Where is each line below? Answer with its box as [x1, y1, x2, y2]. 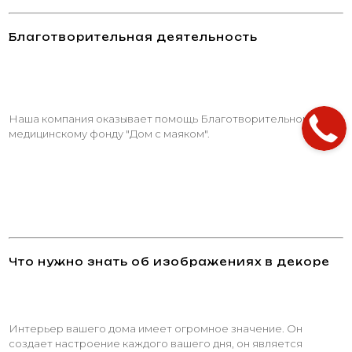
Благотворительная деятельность [9, 30, 258, 43]
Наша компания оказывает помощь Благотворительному [9, 112, 316, 125]
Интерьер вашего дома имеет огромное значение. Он [9, 321, 302, 335]
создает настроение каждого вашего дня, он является [9, 336, 302, 350]
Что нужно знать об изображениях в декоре [9, 255, 330, 268]
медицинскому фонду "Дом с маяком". [9, 126, 210, 140]
